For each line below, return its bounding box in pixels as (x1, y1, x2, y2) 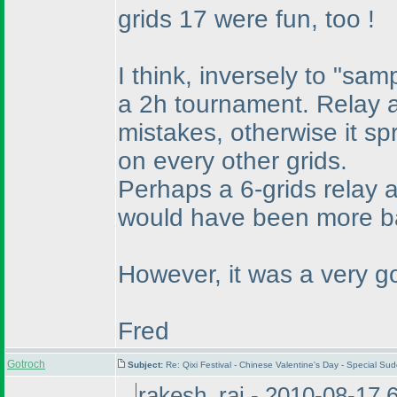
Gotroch (7, 358, 45, 370)
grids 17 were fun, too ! (118, 5, 375, 33)
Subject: (128, 360, 166, 370)
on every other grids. (118, 147, 347, 175)
